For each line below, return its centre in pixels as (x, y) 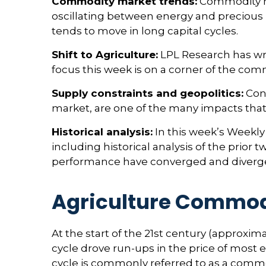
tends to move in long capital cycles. (145, 31)
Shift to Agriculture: (105, 54)
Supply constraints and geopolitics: (148, 93)
